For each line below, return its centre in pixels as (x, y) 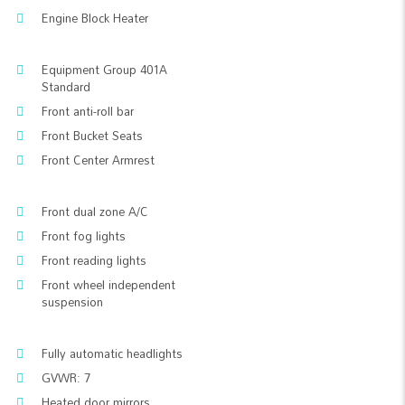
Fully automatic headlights (112, 353)
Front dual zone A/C (95, 212)
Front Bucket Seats (92, 136)
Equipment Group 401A (104, 70)
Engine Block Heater (95, 18)
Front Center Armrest (98, 160)
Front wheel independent (108, 285)
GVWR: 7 (66, 378)
